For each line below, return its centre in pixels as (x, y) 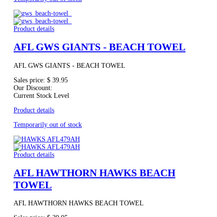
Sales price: (30, 80)
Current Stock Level (41, 95)
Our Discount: (33, 88)
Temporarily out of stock (48, 124)
